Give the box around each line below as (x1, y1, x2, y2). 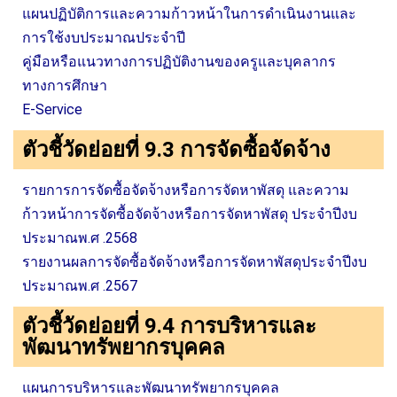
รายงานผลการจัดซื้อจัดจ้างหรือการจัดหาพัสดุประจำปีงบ (22, 253, 367, 270)
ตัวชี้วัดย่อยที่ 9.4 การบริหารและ (22, 314, 316, 339)
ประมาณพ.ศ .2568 (22, 230, 137, 246)
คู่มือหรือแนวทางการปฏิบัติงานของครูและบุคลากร (22, 53, 336, 70)
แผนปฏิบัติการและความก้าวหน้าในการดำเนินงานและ (22, 5, 356, 22)
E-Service (22, 101, 82, 118)
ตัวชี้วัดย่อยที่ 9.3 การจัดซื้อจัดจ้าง (22, 137, 331, 162)
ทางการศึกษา (22, 77, 107, 94)
